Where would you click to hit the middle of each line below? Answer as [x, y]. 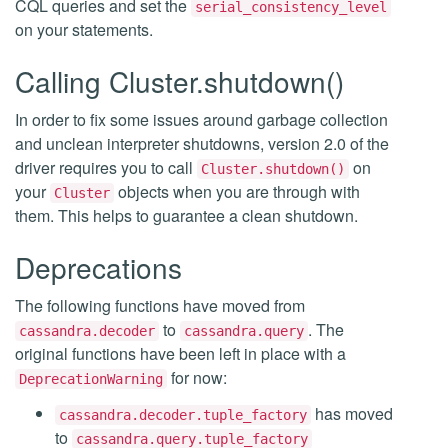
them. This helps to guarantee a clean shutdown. [186, 215]
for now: [197, 377]
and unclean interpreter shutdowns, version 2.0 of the [202, 143]
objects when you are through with [237, 191]
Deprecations [98, 267]
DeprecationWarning [91, 379]
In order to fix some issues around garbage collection [201, 119]
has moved [352, 413]
